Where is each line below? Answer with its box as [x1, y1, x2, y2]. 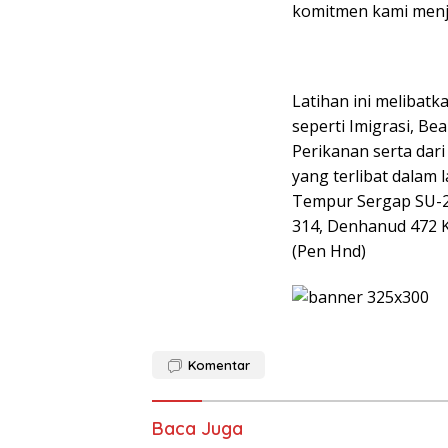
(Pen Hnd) [292, 240, 366, 263]
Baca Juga [152, 417, 243, 441]
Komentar [188, 357, 250, 374]
